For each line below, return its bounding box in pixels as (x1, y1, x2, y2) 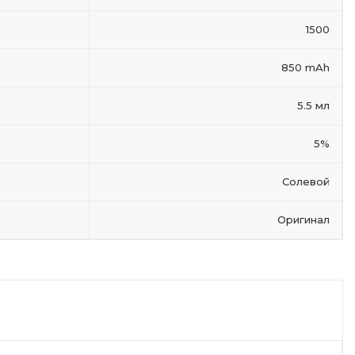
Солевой (282, 175, 330, 188)
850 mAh (281, 61, 330, 74)
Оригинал (277, 213, 330, 226)
